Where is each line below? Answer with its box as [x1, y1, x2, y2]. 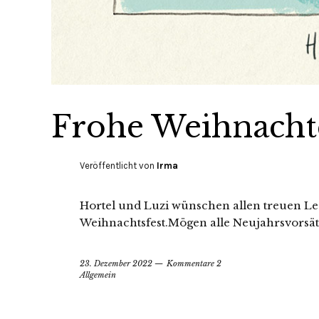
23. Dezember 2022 [80, 258, 152, 268]
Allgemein [80, 269, 116, 280]
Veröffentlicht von [80, 159, 157, 171]
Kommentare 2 [167, 258, 221, 268]
